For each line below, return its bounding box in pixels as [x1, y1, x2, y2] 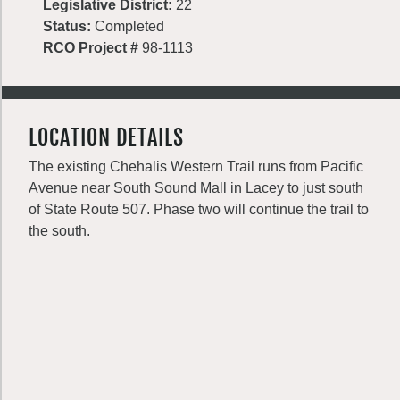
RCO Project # [43, 40, 142, 55]
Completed [95, 19, 164, 34]
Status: [43, 19, 95, 34]
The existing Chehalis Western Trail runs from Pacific [29, 159, 363, 174]
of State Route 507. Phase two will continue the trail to [29, 202, 369, 217]
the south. [29, 223, 90, 238]
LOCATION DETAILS [29, 124, 184, 151]
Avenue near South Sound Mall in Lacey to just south [29, 180, 363, 196]
